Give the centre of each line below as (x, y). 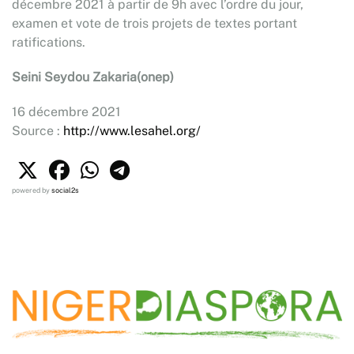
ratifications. (49, 42)
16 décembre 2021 (66, 112)
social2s (65, 190)
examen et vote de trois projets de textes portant (154, 23)
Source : (38, 131)
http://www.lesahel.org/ (132, 131)
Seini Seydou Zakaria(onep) (93, 77)
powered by (32, 190)
